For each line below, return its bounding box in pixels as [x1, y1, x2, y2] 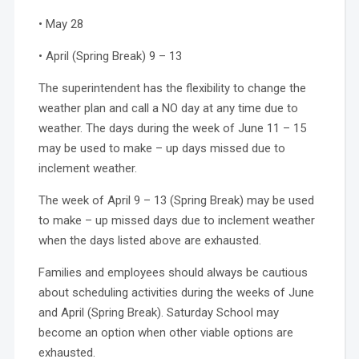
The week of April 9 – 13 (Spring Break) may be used [38, 192, 314, 208]
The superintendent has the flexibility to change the [38, 80, 306, 95]
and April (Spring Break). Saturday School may [38, 305, 279, 320]
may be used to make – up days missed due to [38, 140, 285, 155]
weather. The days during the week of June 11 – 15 [38, 120, 306, 135]
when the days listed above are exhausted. [38, 232, 261, 248]
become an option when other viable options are [38, 325, 293, 340]
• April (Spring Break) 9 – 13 [38, 48, 182, 63]
